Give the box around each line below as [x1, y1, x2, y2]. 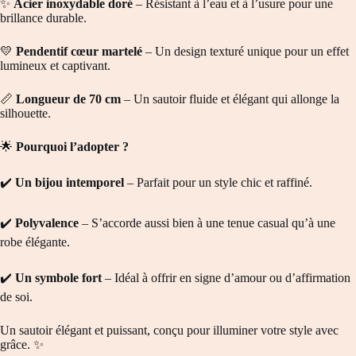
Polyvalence [15, 216, 79, 230]
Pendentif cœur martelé [16, 44, 142, 59]
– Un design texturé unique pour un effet [142, 44, 349, 59]
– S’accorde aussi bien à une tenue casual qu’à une [79, 216, 335, 230]
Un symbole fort [15, 271, 102, 285]
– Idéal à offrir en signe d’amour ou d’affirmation [102, 271, 350, 285]
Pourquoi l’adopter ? [16, 140, 129, 154]
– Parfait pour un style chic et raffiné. [124, 176, 312, 190]
